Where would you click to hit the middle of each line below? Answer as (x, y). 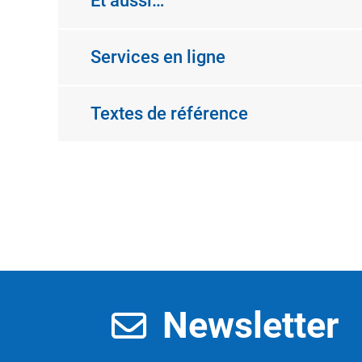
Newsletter (250, 325)
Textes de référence (169, 114)
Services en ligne (158, 57)
